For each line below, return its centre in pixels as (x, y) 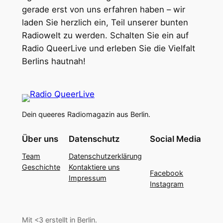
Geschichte (41, 167)
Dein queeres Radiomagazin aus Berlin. (86, 114)
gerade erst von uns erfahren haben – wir (103, 9)
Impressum (87, 178)
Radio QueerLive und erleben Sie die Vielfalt (108, 48)
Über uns (40, 139)
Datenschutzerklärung (105, 156)
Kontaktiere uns (94, 167)
